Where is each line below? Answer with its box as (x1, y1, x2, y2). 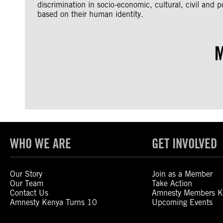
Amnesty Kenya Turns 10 (10, 198, 97, 208)
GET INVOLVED (152, 135, 218, 152)
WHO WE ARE (10, 135, 71, 152)
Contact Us (10, 188, 48, 198)
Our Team (10, 179, 43, 189)
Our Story (10, 169, 42, 179)
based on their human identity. (37, 9, 143, 19)
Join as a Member (152, 169, 213, 179)
